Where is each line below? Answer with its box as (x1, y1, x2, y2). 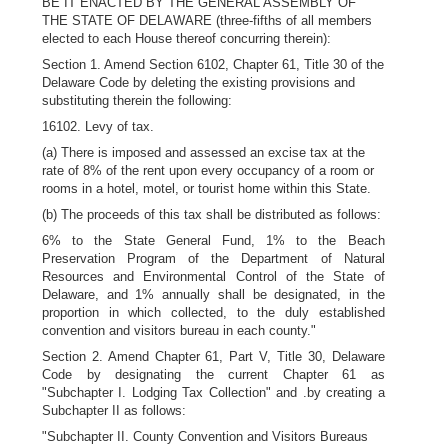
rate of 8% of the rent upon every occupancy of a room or (42, 163, 374, 178)
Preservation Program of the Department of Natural (42, 251, 385, 266)
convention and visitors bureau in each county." (42, 323, 316, 338)
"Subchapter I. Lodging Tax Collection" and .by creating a (42, 385, 385, 400)
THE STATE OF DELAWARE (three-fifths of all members (42, 13, 372, 28)
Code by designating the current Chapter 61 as (42, 367, 385, 382)
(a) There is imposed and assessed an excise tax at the (42, 145, 365, 160)
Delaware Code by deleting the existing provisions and (42, 75, 355, 90)
